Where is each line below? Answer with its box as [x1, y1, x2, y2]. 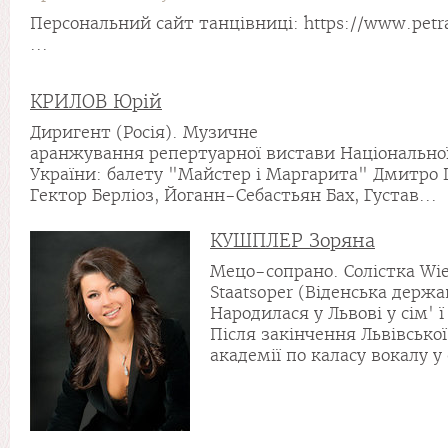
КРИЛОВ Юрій [30, 90, 162, 113]
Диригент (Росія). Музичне [30, 123, 258, 142]
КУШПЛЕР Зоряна [210, 229, 375, 252]
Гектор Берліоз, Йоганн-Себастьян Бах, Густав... [30, 186, 437, 205]
